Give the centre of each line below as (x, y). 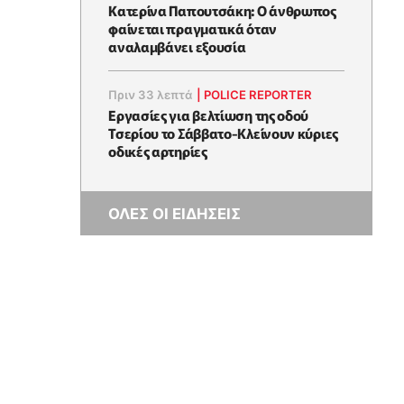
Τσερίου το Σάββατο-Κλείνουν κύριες (223, 133)
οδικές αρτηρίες (158, 151)
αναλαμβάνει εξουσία (177, 46)
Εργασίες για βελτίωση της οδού (209, 115)
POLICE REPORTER (258, 95)
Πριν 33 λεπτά (151, 95)
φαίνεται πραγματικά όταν (193, 28)
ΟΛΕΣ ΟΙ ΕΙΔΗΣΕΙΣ (175, 214)
